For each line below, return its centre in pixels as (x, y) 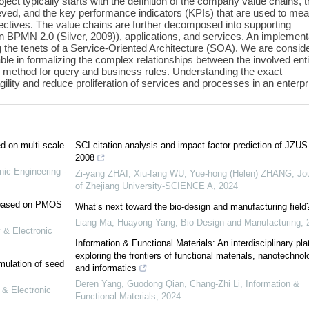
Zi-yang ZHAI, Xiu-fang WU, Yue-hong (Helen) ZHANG (183, 174)
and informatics (106, 268)
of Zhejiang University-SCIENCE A (144, 186)
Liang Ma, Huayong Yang (125, 223)
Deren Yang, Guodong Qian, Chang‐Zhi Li (157, 284)
